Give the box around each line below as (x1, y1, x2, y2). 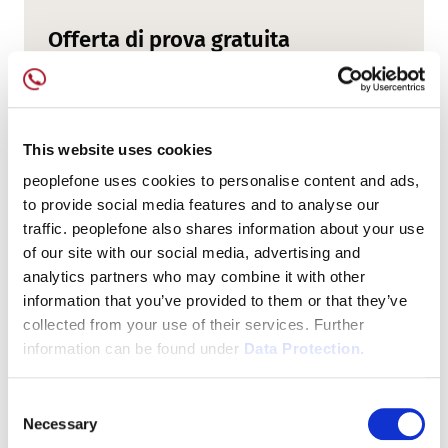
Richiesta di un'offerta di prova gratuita (48, 160, 386, 180)
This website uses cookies (23, 140, 213, 158)
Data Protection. (243, 340, 365, 358)
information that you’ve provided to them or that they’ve (23, 292, 407, 310)
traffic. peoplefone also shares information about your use (23, 220, 424, 238)
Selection (7, 418, 68, 436)
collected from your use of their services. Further (23, 316, 364, 334)
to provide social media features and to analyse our (23, 196, 380, 214)
